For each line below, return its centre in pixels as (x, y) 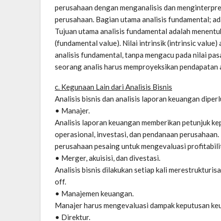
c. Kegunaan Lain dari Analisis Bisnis (113, 87)
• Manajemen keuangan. (94, 193)
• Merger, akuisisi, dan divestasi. (108, 158)
